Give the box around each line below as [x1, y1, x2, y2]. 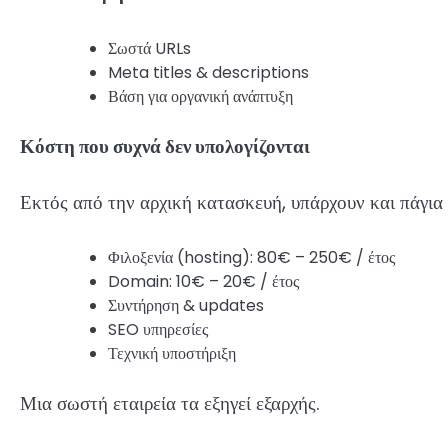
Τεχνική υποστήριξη [108, 342, 236, 366]
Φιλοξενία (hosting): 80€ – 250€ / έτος [108, 246, 395, 270]
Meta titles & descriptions [108, 60, 309, 84]
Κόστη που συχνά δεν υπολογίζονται [20, 132, 310, 160]
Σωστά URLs [108, 36, 191, 60]
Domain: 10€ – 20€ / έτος [108, 270, 299, 294]
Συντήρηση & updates [108, 294, 264, 318]
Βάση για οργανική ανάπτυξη [108, 84, 293, 108]
